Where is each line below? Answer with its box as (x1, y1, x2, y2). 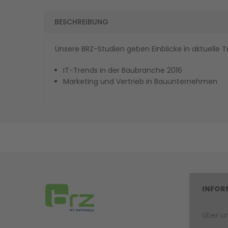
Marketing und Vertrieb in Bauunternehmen (63, 76, 217, 87)
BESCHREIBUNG (54, 17, 108, 27)
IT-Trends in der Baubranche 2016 (63, 65, 182, 75)
